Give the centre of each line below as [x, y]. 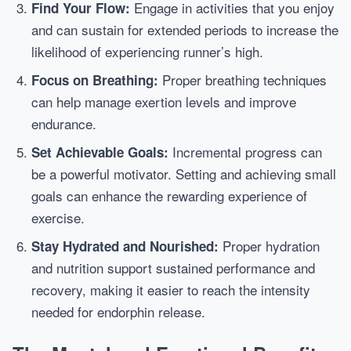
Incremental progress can [245, 152]
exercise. [58, 217]
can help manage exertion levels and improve [164, 101]
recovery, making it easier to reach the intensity [171, 289]
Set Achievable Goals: [100, 152]
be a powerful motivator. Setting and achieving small [184, 174]
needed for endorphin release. [118, 311]
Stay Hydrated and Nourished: [125, 246]
